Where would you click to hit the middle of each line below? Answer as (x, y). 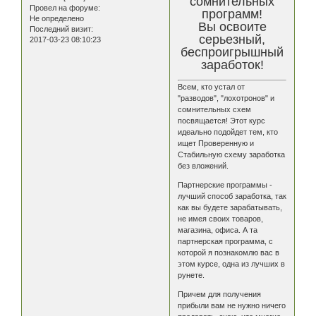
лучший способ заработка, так (232, 196)
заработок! (232, 65)
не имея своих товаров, (221, 219)
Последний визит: (61, 29)
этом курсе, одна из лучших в (232, 264)
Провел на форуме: (65, 8)
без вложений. (203, 166)
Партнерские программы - (225, 185)
